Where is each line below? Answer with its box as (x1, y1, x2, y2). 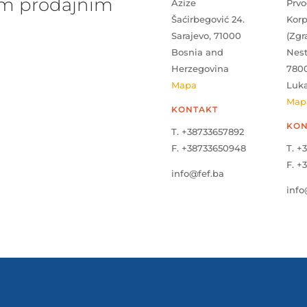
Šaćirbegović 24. (171, 13, 245, 25)
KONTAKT (171, 103, 219, 114)
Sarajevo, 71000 (171, 29, 242, 41)
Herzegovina (171, 62, 230, 74)
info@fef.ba (171, 167, 225, 179)
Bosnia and (171, 46, 224, 58)
